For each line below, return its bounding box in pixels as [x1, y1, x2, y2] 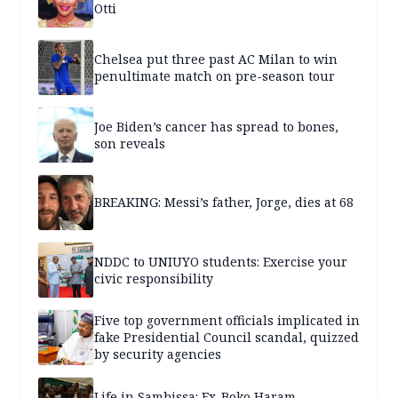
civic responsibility [94, 269, 213, 287]
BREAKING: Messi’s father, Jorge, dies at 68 [94, 194, 354, 211]
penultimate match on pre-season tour [94, 67, 335, 84]
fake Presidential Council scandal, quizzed [94, 329, 359, 346]
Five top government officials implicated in [94, 312, 360, 330]
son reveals [94, 134, 165, 152]
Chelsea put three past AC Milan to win [94, 50, 338, 68]
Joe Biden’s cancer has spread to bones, [94, 117, 338, 135]
